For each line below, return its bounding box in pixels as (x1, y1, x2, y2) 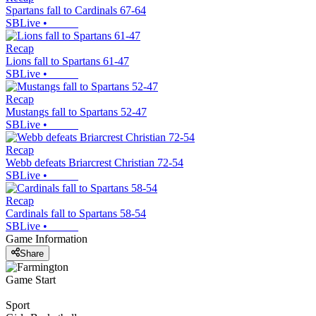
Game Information (6, 233, 87, 245)
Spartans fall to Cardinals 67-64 (6, 4, 146, 17)
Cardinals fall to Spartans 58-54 (6, 207, 146, 220)
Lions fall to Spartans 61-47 (6, 55, 129, 68)
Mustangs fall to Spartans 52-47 (6, 106, 147, 119)
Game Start (6, 273, 56, 286)
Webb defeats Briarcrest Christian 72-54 (6, 157, 183, 169)
